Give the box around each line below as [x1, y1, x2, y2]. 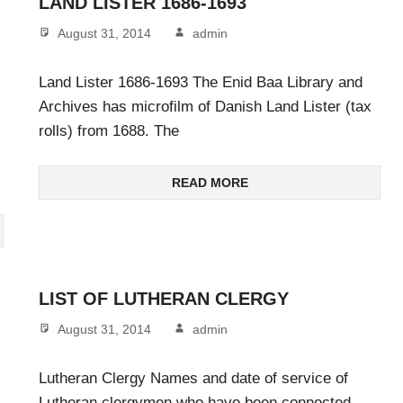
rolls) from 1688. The [39, 121, 179, 139]
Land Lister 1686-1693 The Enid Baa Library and [39, 73, 363, 91]
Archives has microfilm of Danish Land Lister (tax [39, 97, 372, 115]
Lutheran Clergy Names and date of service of [39, 369, 348, 387]
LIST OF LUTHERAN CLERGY [39, 289, 289, 309]
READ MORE [171, 175, 248, 191]
